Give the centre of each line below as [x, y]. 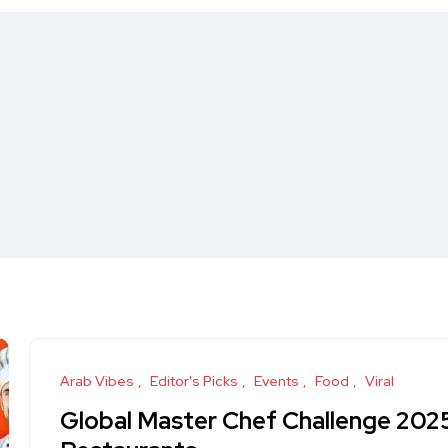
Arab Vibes [97, 381]
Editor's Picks [194, 381]
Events [276, 381]
